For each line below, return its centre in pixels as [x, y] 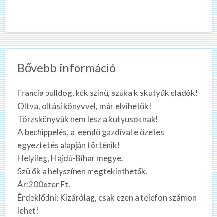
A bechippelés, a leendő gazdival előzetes [91, 132]
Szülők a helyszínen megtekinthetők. [82, 171]
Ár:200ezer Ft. [44, 185]
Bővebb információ [66, 68]
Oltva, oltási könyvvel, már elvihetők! [84, 106]
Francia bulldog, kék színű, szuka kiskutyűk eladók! [108, 93]
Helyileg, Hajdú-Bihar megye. [70, 158]
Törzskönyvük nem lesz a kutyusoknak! [88, 119]
